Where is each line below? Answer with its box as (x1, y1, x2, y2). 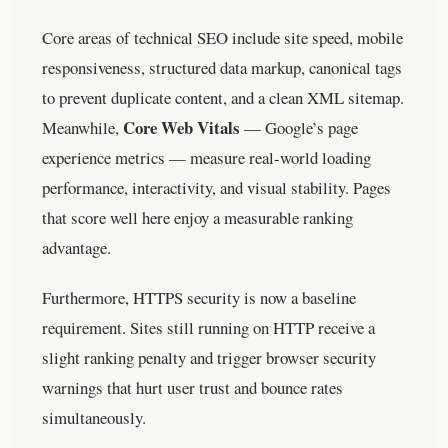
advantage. (42, 235, 111, 259)
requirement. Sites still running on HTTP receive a (42, 315, 375, 339)
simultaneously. (42, 405, 146, 429)
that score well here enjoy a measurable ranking (42, 205, 353, 229)
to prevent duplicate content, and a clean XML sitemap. (42, 85, 404, 109)
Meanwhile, (42, 115, 123, 139)
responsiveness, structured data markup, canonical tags (42, 55, 402, 79)
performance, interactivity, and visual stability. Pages (42, 175, 391, 199)
